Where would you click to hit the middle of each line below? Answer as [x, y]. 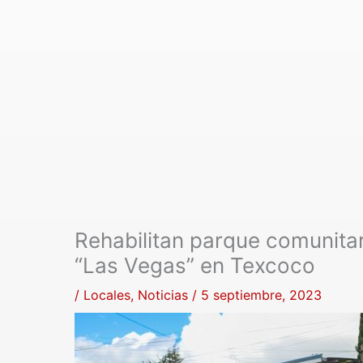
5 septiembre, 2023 [261, 295]
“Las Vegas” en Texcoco [195, 266]
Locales [107, 295]
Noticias [163, 295]
